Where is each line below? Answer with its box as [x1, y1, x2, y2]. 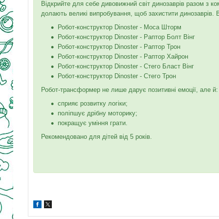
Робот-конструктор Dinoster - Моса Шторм [58, 23, 181, 31]
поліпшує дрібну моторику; [58, 109, 137, 117]
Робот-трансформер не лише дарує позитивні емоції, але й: [41, 86, 218, 93]
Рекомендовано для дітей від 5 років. [41, 132, 152, 140]
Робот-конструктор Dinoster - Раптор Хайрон [58, 52, 188, 60]
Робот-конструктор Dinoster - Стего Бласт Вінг [58, 62, 194, 70]
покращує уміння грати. [58, 119, 128, 127]
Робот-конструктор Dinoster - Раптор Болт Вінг [58, 33, 195, 41]
